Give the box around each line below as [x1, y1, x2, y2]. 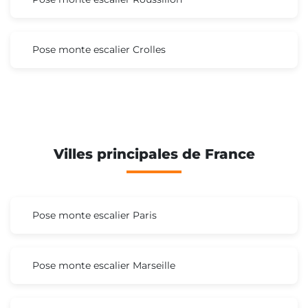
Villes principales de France [53, 145, 255, 162]
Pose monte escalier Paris [32, 208, 157, 221]
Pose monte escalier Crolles [32, 43, 166, 56]
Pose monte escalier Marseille [32, 258, 175, 272]
